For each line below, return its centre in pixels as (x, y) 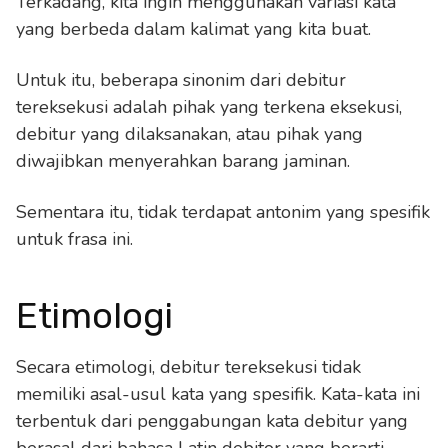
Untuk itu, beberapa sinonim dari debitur (181, 79)
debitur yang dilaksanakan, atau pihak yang (189, 133)
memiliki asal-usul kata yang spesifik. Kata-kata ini (218, 393)
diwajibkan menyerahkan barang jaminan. (183, 160)
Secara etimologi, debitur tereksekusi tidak (188, 366)
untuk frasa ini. (74, 238)
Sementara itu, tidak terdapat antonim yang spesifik (223, 211)
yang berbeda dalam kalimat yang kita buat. (193, 28)
